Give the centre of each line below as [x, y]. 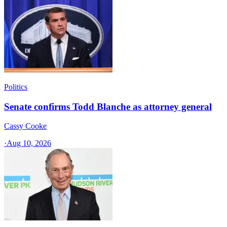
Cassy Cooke [25, 126]
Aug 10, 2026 [29, 143]
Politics [16, 87]
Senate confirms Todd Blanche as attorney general [108, 106]
